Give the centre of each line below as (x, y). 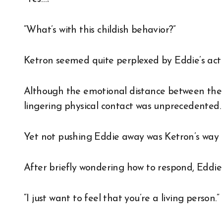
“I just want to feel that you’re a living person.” (121, 199)
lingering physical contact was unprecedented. (122, 107)
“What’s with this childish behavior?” (100, 30)
